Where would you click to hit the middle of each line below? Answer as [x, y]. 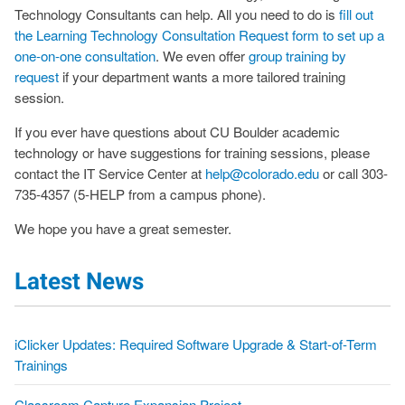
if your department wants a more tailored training [202, 76]
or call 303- [353, 173]
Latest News [79, 282]
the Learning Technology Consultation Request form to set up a [199, 34]
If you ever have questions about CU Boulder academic [177, 131]
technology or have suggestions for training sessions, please [192, 152]
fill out [356, 14]
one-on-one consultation [85, 55]
